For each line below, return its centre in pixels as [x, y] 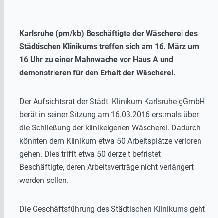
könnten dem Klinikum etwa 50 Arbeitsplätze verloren [110, 141]
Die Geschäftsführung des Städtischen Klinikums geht [112, 209]
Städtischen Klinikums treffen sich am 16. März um [109, 47]
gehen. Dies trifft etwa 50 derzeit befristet [90, 154]
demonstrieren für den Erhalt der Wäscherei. [98, 73]
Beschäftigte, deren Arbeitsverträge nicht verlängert [107, 167]
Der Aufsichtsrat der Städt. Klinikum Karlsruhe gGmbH [112, 102]
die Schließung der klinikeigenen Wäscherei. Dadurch [110, 128]
